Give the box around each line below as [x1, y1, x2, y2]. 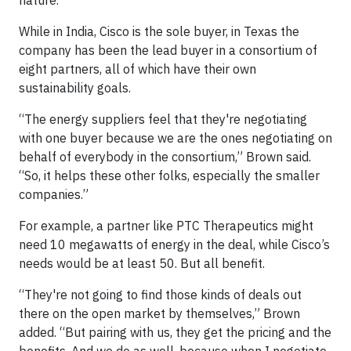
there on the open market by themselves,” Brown [19, 306, 300, 321]
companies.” [19, 186, 89, 202]
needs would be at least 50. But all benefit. [19, 255, 265, 271]
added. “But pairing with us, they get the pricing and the [19, 324, 331, 340]
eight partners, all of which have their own [19, 61, 256, 77]
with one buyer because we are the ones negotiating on [19, 130, 332, 146]
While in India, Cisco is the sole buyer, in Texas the [19, 24, 299, 39]
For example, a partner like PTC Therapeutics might [19, 218, 313, 233]
